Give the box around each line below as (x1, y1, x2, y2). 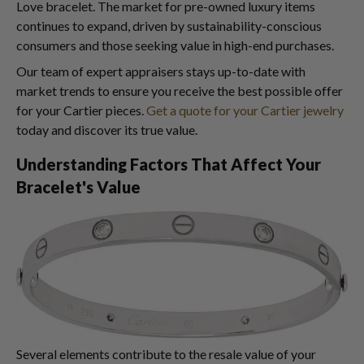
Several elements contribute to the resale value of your (16, 345, 316, 362)
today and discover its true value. (16, 121, 197, 137)
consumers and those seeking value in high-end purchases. (16, 37, 334, 53)
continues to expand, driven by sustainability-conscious (16, 17, 322, 33)
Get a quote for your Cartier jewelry (146, 102, 344, 118)
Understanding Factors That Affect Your (16, 154, 321, 174)
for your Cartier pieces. (16, 102, 146, 118)
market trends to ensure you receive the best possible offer (16, 82, 343, 98)
